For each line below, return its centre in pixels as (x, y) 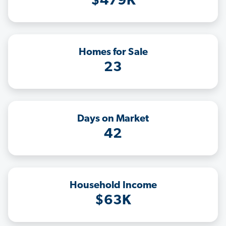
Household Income (113, 186)
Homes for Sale (113, 53)
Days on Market (113, 119)
